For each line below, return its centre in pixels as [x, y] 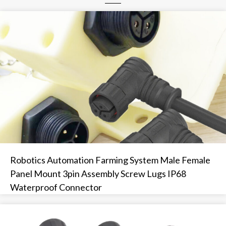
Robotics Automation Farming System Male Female [110, 160]
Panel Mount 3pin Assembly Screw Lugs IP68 [98, 173]
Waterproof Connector [56, 187]
